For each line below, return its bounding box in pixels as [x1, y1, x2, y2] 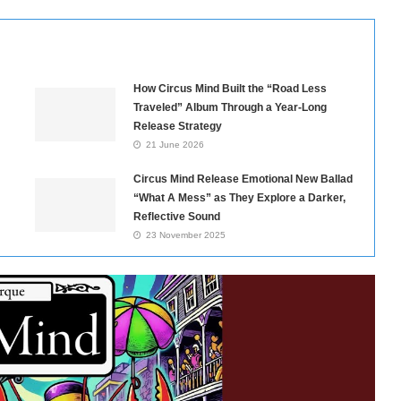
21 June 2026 [145, 140, 204, 150]
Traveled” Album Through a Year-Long [132, 101, 327, 115]
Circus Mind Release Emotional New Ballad [132, 173, 353, 186]
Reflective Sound [132, 210, 220, 224]
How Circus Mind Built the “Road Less [132, 82, 327, 96]
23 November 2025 [145, 230, 226, 241]
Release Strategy [132, 120, 222, 133]
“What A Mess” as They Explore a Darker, [132, 192, 346, 205]
